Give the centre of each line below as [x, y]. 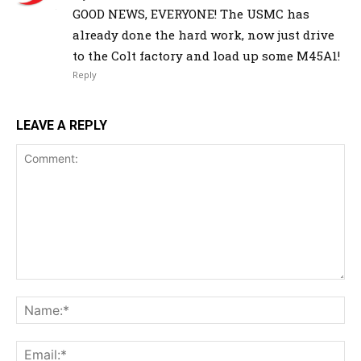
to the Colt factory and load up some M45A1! [206, 56]
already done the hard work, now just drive [203, 35]
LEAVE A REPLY [62, 126]
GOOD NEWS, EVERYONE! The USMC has [191, 14]
